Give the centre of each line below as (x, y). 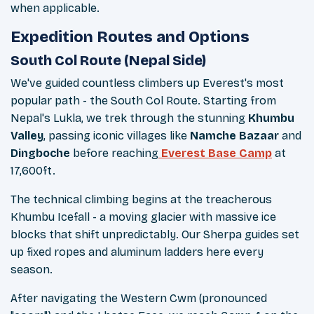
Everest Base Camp (217, 153)
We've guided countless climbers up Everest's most (147, 83)
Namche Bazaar (234, 136)
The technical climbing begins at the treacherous (141, 200)
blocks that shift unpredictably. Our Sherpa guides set (155, 235)
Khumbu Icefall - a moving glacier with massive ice (143, 217)
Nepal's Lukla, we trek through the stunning (129, 118)
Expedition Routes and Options (130, 37)
